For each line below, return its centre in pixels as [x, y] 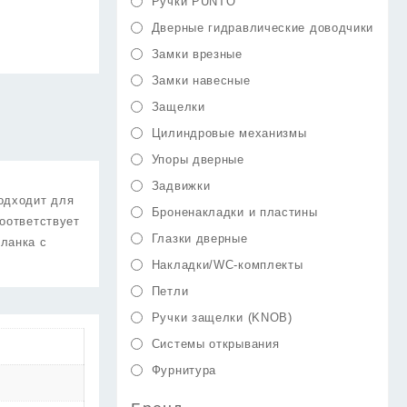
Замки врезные [197, 54]
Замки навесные [201, 80]
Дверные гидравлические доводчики [263, 28]
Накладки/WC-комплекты [227, 265]
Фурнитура [184, 370]
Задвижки [181, 186]
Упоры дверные [198, 159]
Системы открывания [215, 344]
